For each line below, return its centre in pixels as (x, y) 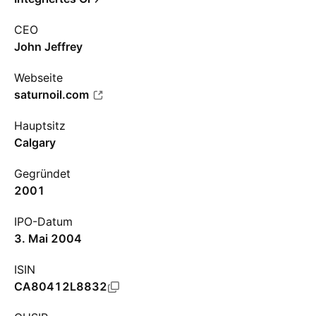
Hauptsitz (40, 126)
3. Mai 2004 (48, 238)
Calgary (35, 142)
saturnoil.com (51, 95)
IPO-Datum (43, 221)
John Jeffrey (48, 47)
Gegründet (42, 174)
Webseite (38, 78)
